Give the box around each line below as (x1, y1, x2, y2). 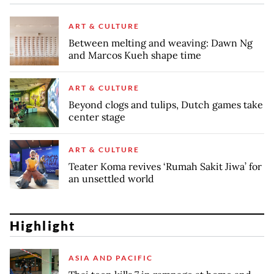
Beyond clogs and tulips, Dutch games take (68, 98, 263, 111)
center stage (68, 110, 125, 123)
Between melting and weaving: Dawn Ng (68, 36, 253, 49)
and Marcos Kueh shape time (68, 48, 201, 61)
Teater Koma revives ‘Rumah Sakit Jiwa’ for (68, 160, 262, 172)
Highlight (10, 217, 75, 233)
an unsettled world (68, 172, 154, 185)
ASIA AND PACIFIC (68, 253, 153, 263)
